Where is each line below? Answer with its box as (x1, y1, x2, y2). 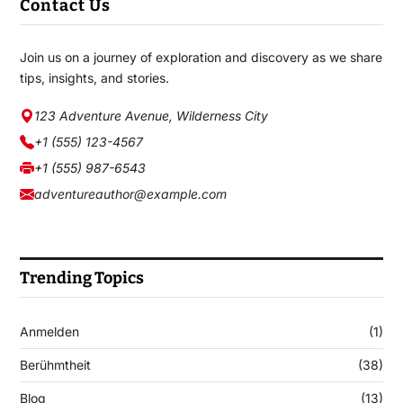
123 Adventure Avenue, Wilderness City (33, 108, 268, 124)
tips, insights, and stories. (19, 70, 169, 86)
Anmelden (19, 324, 79, 340)
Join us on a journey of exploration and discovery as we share (19, 49, 382, 66)
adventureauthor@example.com (33, 186, 227, 202)
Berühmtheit (19, 357, 91, 373)
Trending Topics (19, 268, 144, 289)
